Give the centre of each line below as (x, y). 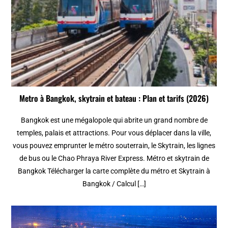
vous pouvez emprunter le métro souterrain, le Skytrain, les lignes (114, 145)
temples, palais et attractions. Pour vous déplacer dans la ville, (114, 133)
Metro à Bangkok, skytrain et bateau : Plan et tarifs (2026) (114, 98)
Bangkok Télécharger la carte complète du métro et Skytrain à (114, 171)
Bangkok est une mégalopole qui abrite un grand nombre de (114, 120)
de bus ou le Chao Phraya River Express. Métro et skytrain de (114, 158)
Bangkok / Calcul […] (114, 183)
